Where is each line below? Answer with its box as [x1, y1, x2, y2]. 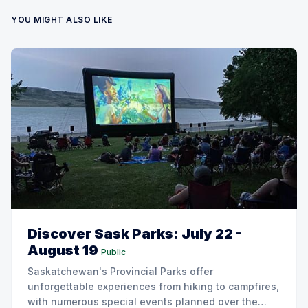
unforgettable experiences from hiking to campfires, [27, 280, 279, 292]
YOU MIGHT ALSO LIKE [11, 14, 113, 25]
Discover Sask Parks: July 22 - [27, 225, 242, 242]
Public [101, 246, 126, 257]
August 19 [27, 241, 98, 258]
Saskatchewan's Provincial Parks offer [27, 265, 213, 277]
